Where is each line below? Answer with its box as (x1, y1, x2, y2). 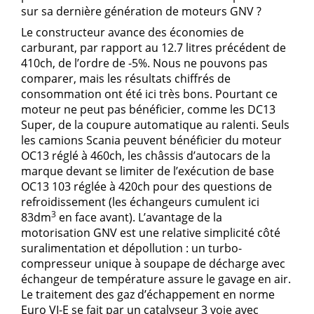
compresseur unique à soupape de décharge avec (21, 255, 285, 271)
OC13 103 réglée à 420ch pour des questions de (21, 178, 272, 194)
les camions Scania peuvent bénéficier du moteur (21, 132, 282, 148)
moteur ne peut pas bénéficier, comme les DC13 (21, 101, 275, 117)
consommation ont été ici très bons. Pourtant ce (21, 86, 278, 102)
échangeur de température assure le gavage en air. (21, 271, 291, 287)
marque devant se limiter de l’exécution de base (21, 163, 274, 179)
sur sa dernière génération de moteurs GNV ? (21, 3, 261, 19)
